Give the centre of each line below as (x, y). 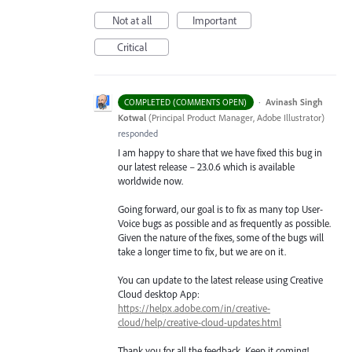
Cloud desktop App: (159, 294)
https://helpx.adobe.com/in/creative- (194, 308)
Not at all (132, 20)
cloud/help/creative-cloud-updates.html (200, 323)
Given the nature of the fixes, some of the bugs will (221, 237)
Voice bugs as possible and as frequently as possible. (224, 223)
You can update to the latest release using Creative (220, 280)
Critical (132, 47)
